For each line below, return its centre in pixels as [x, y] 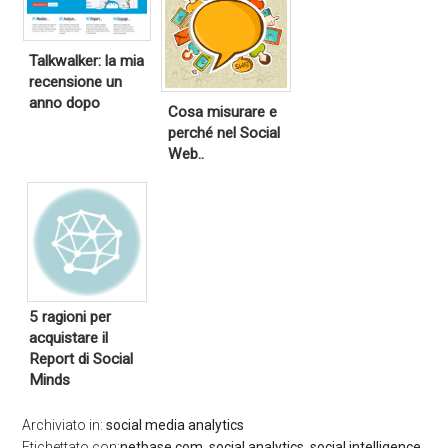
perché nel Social [224, 133]
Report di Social [81, 359]
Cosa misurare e [223, 112]
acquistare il [69, 338]
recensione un [76, 81]
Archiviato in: [64, 425]
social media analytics [175, 425]
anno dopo [65, 102]
